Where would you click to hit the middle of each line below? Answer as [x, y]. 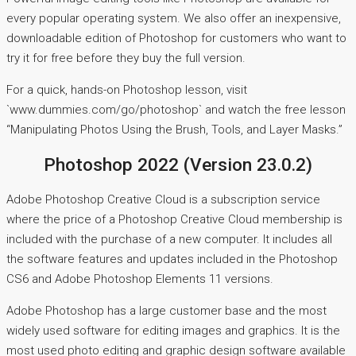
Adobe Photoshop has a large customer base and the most [166, 310]
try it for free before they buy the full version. [126, 58]
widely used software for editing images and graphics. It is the [173, 330]
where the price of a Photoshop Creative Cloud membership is [174, 219]
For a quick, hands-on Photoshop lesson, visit [127, 90]
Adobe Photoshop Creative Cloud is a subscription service [163, 199]
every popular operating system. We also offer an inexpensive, [174, 19]
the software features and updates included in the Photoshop [172, 259]
